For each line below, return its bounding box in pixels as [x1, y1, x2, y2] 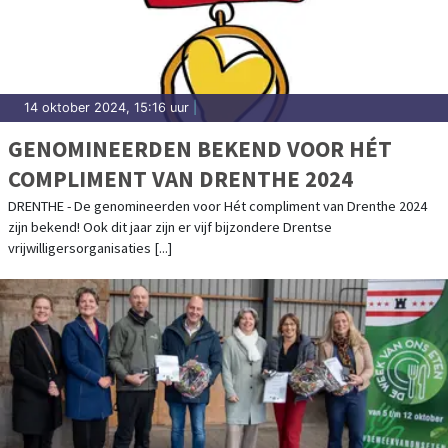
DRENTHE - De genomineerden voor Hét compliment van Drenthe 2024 [8, 196, 427, 215]
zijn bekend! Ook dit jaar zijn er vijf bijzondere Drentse [8, 217, 332, 236]
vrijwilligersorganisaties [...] [8, 238, 172, 257]
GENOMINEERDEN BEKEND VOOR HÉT [8, 133, 392, 163]
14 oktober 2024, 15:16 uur [24, 99, 189, 115]
